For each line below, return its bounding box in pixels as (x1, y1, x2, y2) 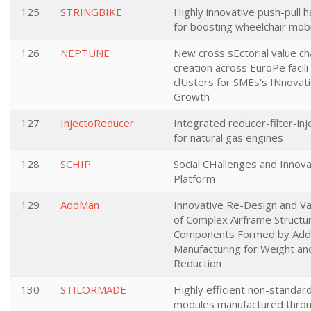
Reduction (174, 256, 221, 270)
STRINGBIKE (60, 5, 122, 19)
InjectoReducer (60, 116, 134, 130)
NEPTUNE (60, 46, 110, 60)
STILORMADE (60, 283, 126, 296)
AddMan (60, 198, 99, 212)
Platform (174, 171, 215, 185)
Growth (174, 90, 210, 103)
